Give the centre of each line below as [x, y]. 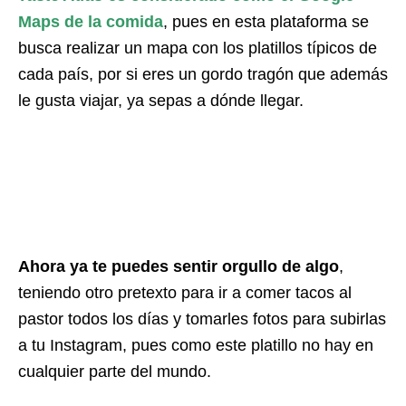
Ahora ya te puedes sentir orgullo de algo [179, 266]
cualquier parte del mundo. [115, 371]
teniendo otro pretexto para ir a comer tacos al [185, 292]
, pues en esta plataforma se [266, 21]
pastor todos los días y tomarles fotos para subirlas [202, 319]
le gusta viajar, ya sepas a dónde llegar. [161, 100]
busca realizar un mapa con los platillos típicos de [198, 48]
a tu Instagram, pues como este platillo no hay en [196, 345]
